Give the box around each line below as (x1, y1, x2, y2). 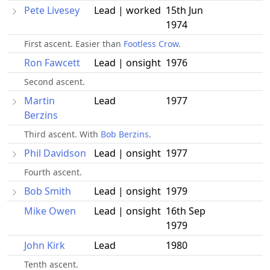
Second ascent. (24, 76, 85, 88)
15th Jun (166, 4, 203, 17)
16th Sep (166, 204, 206, 218)
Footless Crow (124, 38, 178, 50)
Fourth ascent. (24, 166, 82, 178)
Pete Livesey (24, 4, 80, 17)
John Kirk (24, 239, 65, 253)
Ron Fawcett (24, 56, 80, 70)
